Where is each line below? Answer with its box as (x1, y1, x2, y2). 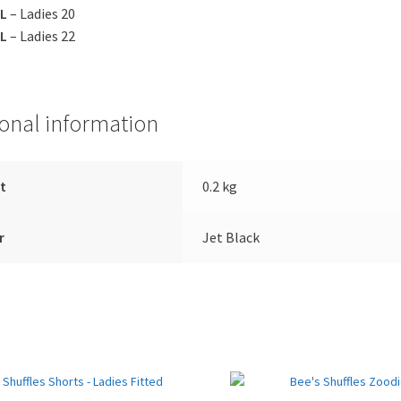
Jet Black (202, 227, 260, 246)
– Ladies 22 (6, 26, 75, 45)
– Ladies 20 (6, 4, 75, 22)
